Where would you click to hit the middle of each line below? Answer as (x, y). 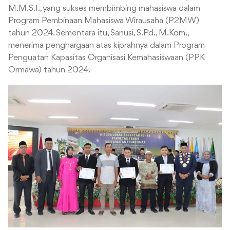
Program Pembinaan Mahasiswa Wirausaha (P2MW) (104, 21)
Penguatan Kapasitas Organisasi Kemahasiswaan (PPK (106, 58)
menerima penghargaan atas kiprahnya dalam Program (107, 46)
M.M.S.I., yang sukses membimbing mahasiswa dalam (104, 9)
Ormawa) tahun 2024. (49, 70)
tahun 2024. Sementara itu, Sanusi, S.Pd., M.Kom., (98, 33)
